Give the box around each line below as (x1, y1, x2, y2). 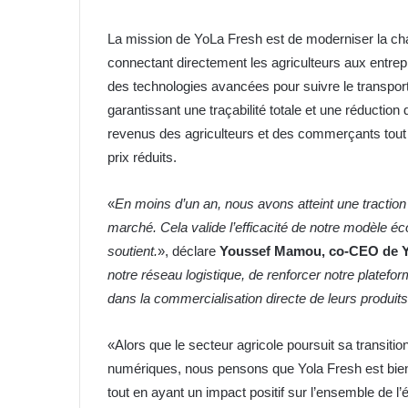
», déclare (158, 243, 219, 260)
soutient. (107, 243, 158, 260)
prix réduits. (107, 149, 177, 166)
